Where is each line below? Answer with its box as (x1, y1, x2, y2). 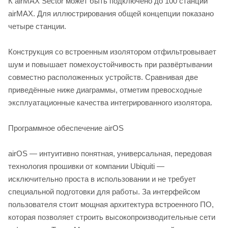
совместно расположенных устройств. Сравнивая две (8, 72, 198, 81)
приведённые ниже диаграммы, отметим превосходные (8, 85, 202, 94)
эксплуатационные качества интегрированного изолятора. (8, 98, 212, 107)
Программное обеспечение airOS (8, 123, 124, 132)
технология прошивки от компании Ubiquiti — (8, 161, 164, 170)
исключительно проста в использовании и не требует (8, 174, 196, 183)
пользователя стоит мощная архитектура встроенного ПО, (8, 199, 214, 209)
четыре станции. (8, 21, 66, 31)
